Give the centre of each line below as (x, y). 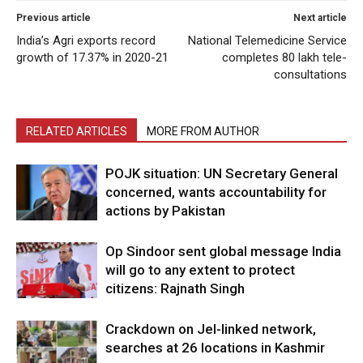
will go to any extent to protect (200, 270)
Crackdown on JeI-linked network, (211, 329)
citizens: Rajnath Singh (175, 289)
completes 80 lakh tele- (284, 58)
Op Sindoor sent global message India (223, 252)
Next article (320, 18)
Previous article (53, 18)
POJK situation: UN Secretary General (222, 174)
